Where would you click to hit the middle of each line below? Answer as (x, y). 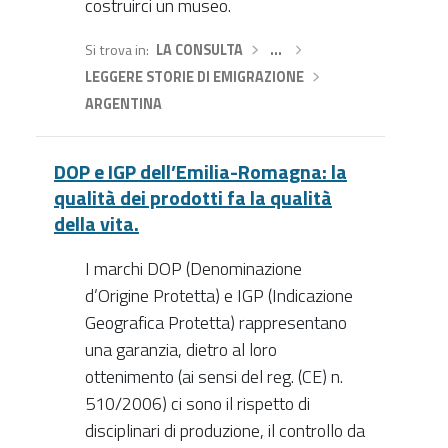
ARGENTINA (123, 103)
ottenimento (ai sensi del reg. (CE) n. (213, 377)
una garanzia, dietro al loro (180, 350)
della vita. (96, 224)
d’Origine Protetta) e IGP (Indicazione (218, 296)
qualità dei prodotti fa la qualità (193, 198)
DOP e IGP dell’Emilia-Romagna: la (200, 172)
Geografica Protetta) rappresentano (215, 323)
